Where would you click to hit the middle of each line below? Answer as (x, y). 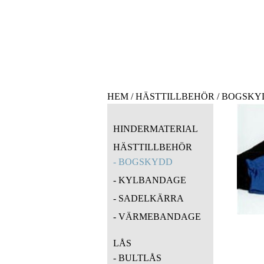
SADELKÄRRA (151, 199)
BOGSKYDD (146, 162)
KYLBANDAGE (152, 180)
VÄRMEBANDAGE (160, 217)
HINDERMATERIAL (156, 129)
